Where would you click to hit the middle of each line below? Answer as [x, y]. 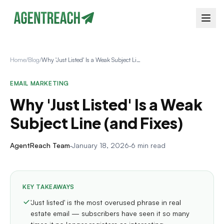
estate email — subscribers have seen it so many [110, 213]
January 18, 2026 [100, 145]
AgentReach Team [40, 145]
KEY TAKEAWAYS [48, 187]
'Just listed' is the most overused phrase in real [106, 202]
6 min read [148, 145]
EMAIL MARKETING [39, 83]
